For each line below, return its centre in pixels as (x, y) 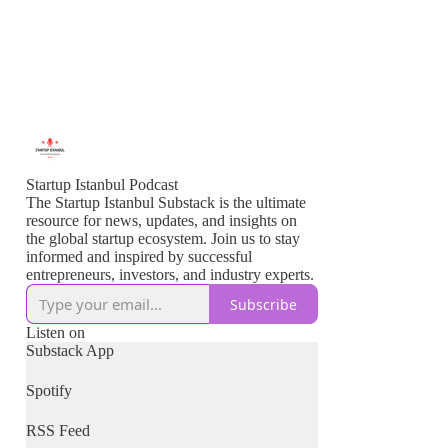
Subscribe (263, 304)
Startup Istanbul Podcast (102, 184)
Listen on (55, 332)
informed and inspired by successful (139, 256)
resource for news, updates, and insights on (161, 220)
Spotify (49, 390)
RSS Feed (58, 430)
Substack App (70, 350)
